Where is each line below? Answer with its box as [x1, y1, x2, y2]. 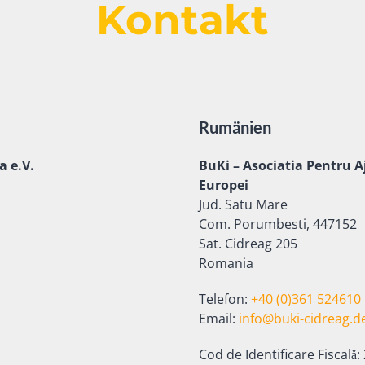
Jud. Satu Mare [199, 196, 288, 213]
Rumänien [199, 117, 271, 137]
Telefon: [199, 290, 248, 308]
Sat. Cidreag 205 [199, 235, 297, 253]
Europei [199, 176, 248, 194]
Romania [199, 254, 253, 272]
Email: [199, 310, 239, 328]
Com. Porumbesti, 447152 [199, 215, 357, 233]
